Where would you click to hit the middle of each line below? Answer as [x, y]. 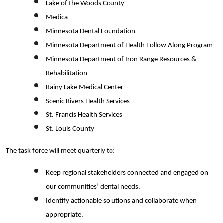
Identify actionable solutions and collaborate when [121, 201]
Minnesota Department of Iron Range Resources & [121, 59]
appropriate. [64, 215]
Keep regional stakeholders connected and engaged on [127, 173]
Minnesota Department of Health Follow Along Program [129, 45]
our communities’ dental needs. [93, 187]
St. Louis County [70, 129]
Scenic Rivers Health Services [88, 101]
